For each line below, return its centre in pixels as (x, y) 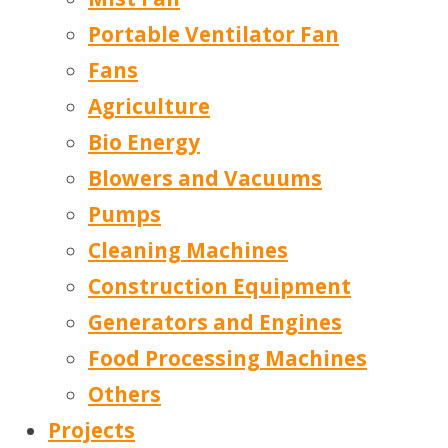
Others (124, 394)
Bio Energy (144, 142)
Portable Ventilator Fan (213, 34)
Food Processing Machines (227, 358)
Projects (91, 430)
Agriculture (149, 106)
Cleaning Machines (188, 250)
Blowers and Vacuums (205, 178)
